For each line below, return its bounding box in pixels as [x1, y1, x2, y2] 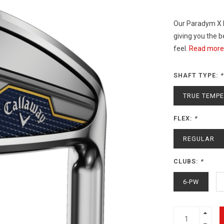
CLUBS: [173, 157, 200, 165]
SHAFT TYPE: [173, 71, 220, 79]
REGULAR [182, 135, 214, 142]
